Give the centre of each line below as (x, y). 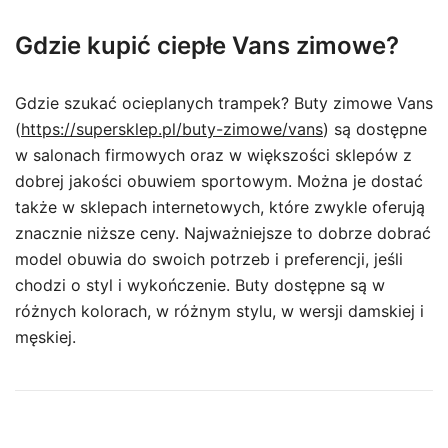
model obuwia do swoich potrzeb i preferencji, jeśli (209, 259)
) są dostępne (375, 129)
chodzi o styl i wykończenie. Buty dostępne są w (200, 285)
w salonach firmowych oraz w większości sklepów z (213, 155)
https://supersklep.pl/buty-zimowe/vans (172, 129)
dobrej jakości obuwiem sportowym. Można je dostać (219, 181)
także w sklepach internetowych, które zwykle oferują (220, 207)
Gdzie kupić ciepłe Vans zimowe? (207, 45)
